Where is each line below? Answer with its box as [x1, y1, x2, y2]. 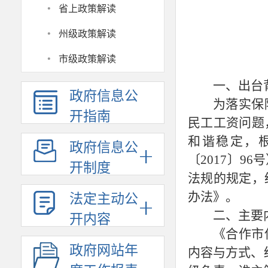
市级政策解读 [59, 54, 116, 64]
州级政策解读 [59, 29, 116, 39]
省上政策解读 [59, 4, 116, 14]
